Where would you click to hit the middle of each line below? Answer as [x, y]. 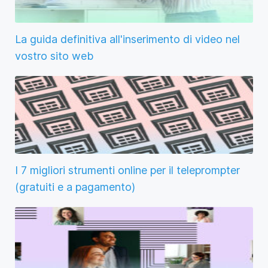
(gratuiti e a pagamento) [75, 187]
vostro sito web [54, 56]
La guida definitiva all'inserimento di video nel [127, 39]
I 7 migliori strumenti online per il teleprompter [127, 170]
